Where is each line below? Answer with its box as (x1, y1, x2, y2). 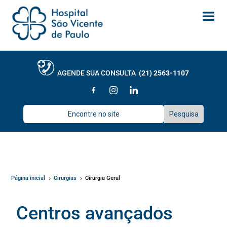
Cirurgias (54, 175, 77, 181)
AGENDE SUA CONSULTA (54, 69, 139, 78)
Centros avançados (16, 203, 173, 224)
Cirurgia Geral (85, 175, 121, 181)
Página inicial (11, 175, 46, 181)
